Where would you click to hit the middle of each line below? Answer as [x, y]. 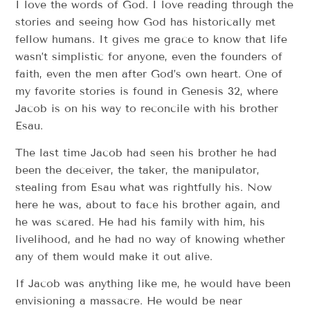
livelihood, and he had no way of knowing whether [151, 239]
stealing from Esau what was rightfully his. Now [144, 188]
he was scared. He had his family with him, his [140, 222]
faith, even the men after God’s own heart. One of [149, 73]
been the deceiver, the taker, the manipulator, [138, 170]
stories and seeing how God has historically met [146, 21]
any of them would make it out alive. [114, 257]
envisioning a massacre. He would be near [129, 301]
